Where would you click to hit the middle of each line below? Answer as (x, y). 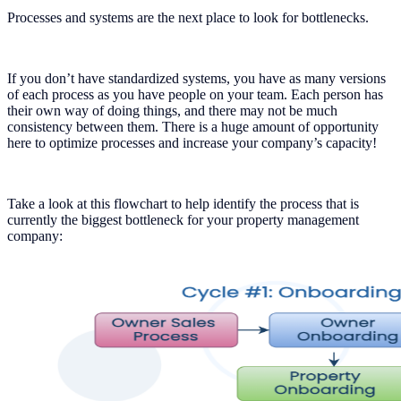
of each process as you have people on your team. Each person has (195, 95)
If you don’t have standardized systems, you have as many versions (196, 79)
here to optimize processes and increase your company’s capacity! (192, 143)
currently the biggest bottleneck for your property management (183, 220)
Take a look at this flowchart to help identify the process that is (183, 204)
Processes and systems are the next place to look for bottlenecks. (188, 18)
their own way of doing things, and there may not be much (172, 111)
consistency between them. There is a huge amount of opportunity (193, 127)
